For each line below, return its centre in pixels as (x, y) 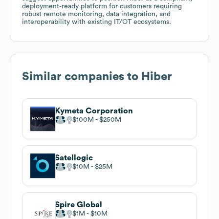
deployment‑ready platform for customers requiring (102, 6)
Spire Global (78, 205)
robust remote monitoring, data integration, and (96, 14)
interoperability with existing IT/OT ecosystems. (97, 22)
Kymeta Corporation (94, 111)
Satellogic (74, 158)
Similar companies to (82, 77)
